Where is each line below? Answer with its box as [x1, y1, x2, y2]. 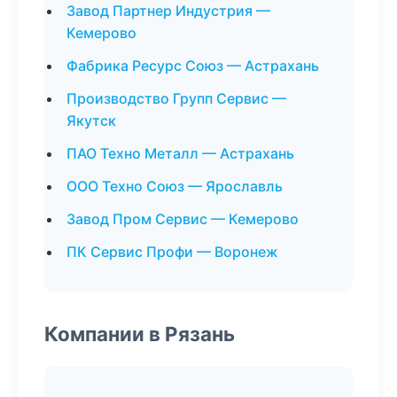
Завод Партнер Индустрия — [66, 2, 270, 19]
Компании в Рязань [44, 322, 235, 346]
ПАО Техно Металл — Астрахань [66, 144, 294, 162]
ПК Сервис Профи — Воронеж [66, 243, 278, 261]
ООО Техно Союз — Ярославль [66, 177, 283, 195]
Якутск [66, 112, 116, 129]
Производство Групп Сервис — [66, 90, 286, 107]
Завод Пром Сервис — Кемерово [66, 210, 299, 228]
